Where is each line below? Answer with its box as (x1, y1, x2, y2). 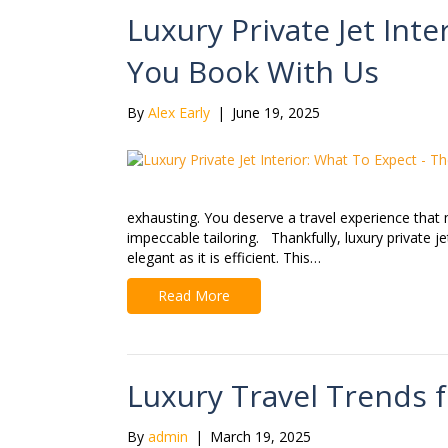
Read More (158, 286, 230, 306)
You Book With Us (127, 51, 379, 93)
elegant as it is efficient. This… (127, 248, 321, 268)
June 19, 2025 (232, 103, 320, 123)
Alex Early (148, 103, 210, 123)
